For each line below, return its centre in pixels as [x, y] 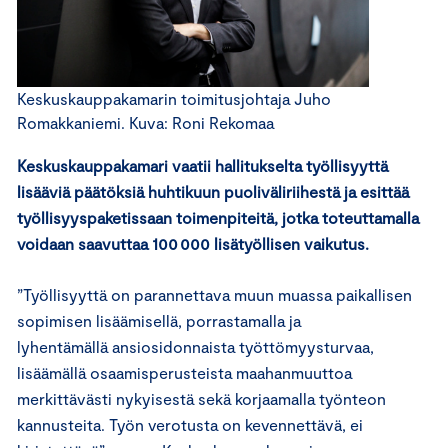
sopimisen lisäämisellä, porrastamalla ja [159, 320]
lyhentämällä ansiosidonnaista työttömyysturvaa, [195, 346]
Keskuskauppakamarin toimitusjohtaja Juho [174, 98]
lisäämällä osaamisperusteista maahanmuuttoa [184, 372]
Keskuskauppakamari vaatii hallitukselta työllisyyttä [202, 165]
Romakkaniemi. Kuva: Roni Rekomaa [145, 122]
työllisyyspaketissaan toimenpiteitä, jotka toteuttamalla [218, 217]
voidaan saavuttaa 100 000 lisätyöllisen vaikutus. [195, 243]
